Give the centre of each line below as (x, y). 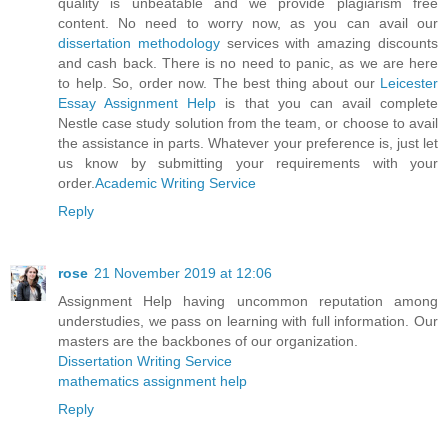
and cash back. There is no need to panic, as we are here (248, 62)
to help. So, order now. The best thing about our (219, 82)
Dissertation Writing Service (145, 360)
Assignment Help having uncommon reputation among (248, 300)
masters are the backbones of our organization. (208, 340)
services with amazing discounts (329, 42)
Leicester (409, 82)
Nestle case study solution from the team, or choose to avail (248, 122)
